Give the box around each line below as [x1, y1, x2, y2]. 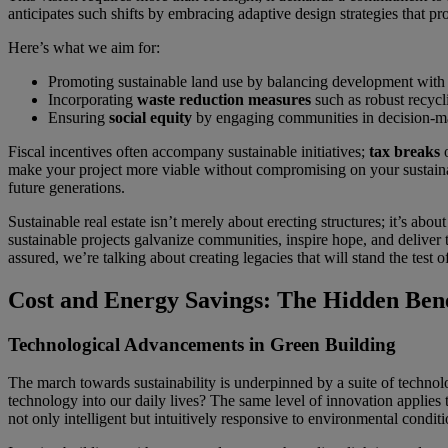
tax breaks [369, 142, 440, 160]
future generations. [8, 178, 125, 196]
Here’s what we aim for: [8, 38, 160, 56]
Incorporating [48, 90, 137, 108]
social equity [109, 108, 192, 126]
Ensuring [48, 108, 109, 126]
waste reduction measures [137, 90, 311, 108]
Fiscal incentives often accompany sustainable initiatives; [8, 142, 369, 160]
